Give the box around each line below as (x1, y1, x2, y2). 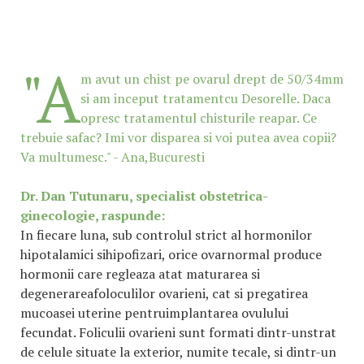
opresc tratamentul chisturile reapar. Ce (80, 109, 317, 127)
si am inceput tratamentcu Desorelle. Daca (80, 89, 331, 107)
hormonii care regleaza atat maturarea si (20, 265, 260, 283)
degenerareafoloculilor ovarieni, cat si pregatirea (20, 284, 308, 302)
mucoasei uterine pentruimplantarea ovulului (20, 304, 288, 322)
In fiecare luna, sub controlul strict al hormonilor (20, 226, 312, 244)
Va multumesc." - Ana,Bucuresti (20, 148, 205, 166)
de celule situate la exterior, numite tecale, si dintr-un (20, 343, 336, 361)
